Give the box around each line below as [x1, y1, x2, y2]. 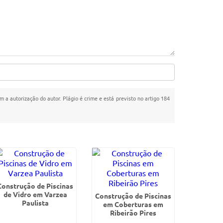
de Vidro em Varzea [3, 190, 67, 199]
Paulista [21, 198, 49, 207]
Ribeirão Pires [110, 208, 156, 217]
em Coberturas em [103, 200, 163, 209]
